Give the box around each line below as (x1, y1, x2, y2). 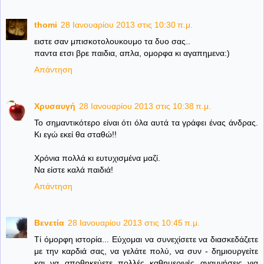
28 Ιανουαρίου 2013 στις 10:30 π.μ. (61, 20, 193, 30)
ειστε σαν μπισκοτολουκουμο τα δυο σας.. (34, 37, 190, 47)
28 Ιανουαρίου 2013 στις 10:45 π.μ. (68, 218, 200, 228)
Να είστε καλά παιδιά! (34, 165, 113, 175)
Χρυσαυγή (34, 101, 75, 111)
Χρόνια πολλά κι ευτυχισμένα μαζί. (34, 153, 160, 163)
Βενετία (34, 218, 64, 228)
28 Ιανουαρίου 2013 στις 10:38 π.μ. (79, 101, 211, 111)
